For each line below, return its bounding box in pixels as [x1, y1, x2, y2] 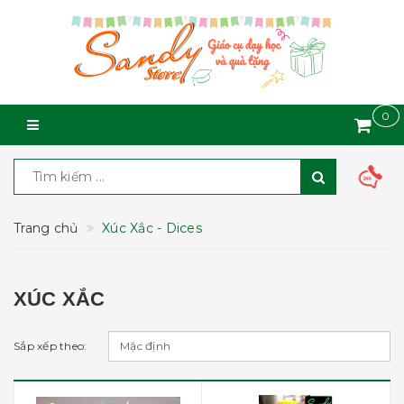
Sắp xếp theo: [14, 339, 87, 353]
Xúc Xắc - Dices [102, 220, 202, 236]
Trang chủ [14, 220, 78, 236]
